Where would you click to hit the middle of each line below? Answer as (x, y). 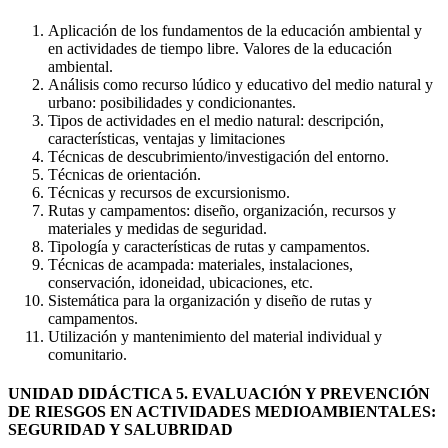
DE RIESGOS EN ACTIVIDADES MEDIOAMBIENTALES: (222, 412)
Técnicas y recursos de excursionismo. (169, 192)
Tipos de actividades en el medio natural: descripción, (216, 120)
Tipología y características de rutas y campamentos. (209, 246)
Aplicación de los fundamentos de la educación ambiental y (235, 30)
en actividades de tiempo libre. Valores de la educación (220, 48)
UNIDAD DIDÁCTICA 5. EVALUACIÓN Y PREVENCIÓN (219, 394)
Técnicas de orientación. (124, 174)
